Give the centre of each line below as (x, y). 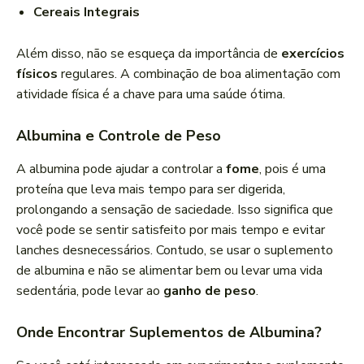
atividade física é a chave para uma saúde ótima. (151, 95)
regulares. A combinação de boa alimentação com (199, 74)
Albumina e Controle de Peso (119, 136)
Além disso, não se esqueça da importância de (149, 54)
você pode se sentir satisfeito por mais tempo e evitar (171, 230)
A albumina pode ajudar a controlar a (121, 169)
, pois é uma (292, 169)
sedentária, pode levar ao (90, 291)
